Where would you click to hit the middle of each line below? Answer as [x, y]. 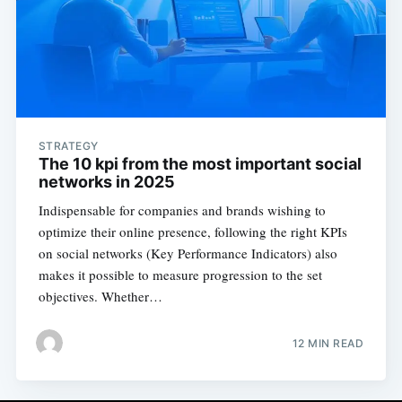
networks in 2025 [106, 182]
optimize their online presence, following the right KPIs [192, 232]
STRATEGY [68, 146]
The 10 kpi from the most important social [200, 164]
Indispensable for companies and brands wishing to [182, 210]
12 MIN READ [328, 343]
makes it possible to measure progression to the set [180, 275]
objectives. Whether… [100, 297]
